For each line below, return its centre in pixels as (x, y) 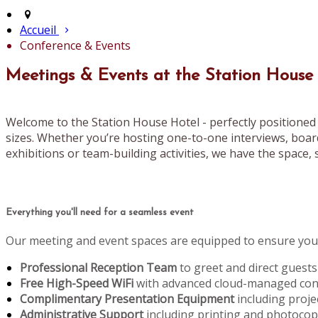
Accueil (38, 30)
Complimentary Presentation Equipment (127, 299)
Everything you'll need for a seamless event (100, 213)
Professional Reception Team (98, 268)
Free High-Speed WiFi (77, 284)
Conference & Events (75, 46)
